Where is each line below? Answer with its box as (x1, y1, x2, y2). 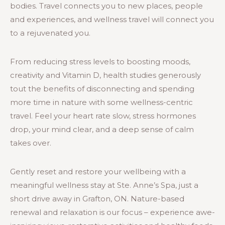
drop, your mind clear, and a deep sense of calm (10, 124, 194, 134)
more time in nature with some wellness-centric (10, 97, 193, 107)
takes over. (10, 138, 51, 148)
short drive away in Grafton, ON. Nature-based (10, 193, 184, 203)
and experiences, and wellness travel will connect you (10, 14, 214, 24)
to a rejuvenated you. (10, 28, 90, 38)
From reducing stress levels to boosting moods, (10, 56, 190, 66)
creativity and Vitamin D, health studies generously (10, 70, 201, 80)
